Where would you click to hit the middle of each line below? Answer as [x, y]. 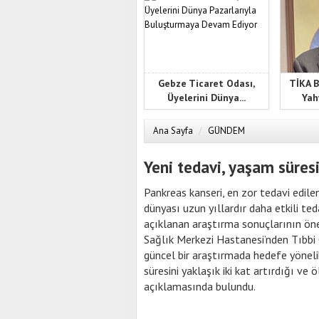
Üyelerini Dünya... [206, 97]
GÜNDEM [226, 131]
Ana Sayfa [173, 131]
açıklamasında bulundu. [200, 286]
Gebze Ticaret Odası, [206, 83]
